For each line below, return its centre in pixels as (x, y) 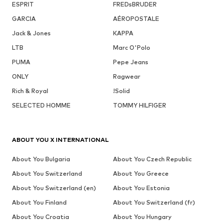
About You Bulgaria (41, 159)
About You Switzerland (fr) (154, 202)
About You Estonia (141, 188)
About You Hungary (142, 217)
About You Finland (39, 202)
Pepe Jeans (130, 62)
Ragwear (126, 76)
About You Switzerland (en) (54, 188)
